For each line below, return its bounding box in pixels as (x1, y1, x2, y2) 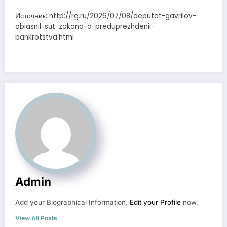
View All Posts (15, 214, 57, 222)
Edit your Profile (130, 198, 181, 206)
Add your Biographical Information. (15, 198, 130, 206)
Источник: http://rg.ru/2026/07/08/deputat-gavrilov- (15, 11, 196, 21)
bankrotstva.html (15, 32, 74, 42)
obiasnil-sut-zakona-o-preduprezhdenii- (15, 21, 155, 31)
